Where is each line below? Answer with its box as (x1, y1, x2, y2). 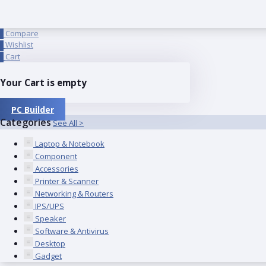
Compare (5, 27, 39, 39)
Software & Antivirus (35, 226, 109, 237)
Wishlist (5, 39, 33, 50)
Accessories (35, 163, 78, 175)
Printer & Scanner (35, 176, 99, 187)
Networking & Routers (35, 188, 113, 199)
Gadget (35, 251, 62, 262)
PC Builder (11, 103, 55, 115)
